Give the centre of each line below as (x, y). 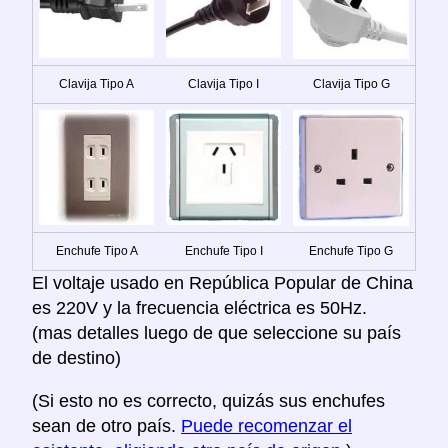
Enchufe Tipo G (351, 251)
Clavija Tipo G (351, 84)
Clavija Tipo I (223, 84)
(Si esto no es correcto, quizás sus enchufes (208, 401)
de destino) (76, 358)
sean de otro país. (106, 426)
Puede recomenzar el (266, 426)
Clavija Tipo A (96, 84)
